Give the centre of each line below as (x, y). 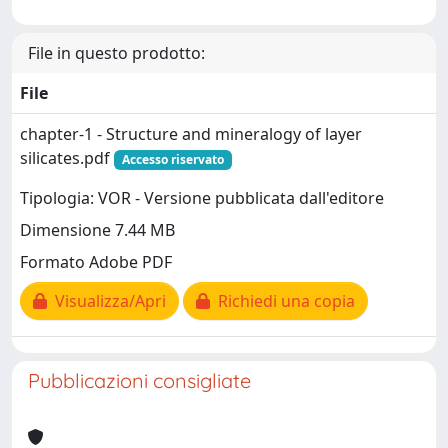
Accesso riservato (172, 159)
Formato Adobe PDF (96, 262)
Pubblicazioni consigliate (139, 380)
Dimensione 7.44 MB (97, 230)
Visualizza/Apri (106, 301)
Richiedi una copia (282, 301)
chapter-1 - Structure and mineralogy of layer (191, 134)
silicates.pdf (67, 158)
